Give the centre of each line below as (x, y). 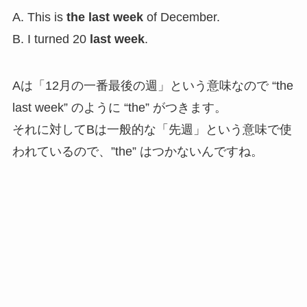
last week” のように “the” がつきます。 (119, 108)
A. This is (39, 17)
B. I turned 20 (51, 39)
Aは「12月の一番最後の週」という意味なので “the (152, 86)
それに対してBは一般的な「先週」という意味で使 (152, 130)
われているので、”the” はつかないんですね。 (137, 152)
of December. (181, 17)
